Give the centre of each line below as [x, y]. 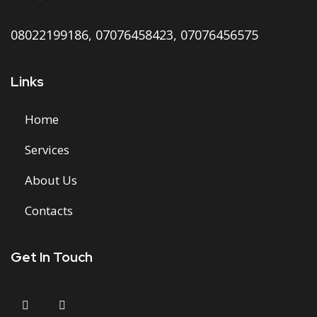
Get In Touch [52, 257]
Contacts [49, 210]
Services [47, 149]
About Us [51, 180]
